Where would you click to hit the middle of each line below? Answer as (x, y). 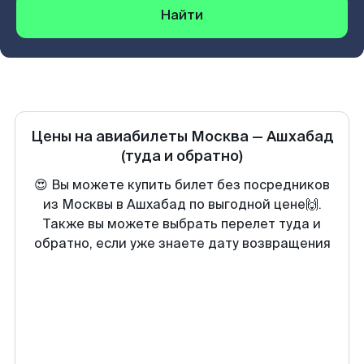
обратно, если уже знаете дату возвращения (182, 243)
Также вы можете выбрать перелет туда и (182, 224)
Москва (219, 136)
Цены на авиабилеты (110, 136)
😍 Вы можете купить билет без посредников (182, 185)
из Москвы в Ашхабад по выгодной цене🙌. (182, 204)
